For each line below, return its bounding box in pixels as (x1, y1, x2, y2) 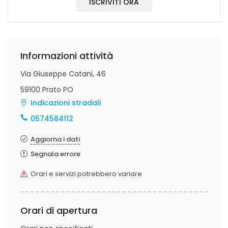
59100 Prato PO (20, 84, 73, 95)
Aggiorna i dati (31, 134, 80, 144)
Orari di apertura (20, 204, 97, 217)
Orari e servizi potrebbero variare (31, 169, 142, 179)
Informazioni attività (20, 49, 113, 62)
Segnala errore (31, 149, 80, 159)
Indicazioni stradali (31, 98, 101, 108)
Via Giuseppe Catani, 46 (20, 69, 106, 79)
